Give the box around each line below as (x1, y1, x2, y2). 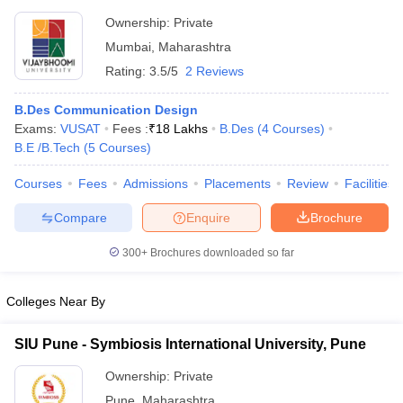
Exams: (14, 121, 60, 136)
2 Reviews (185, 64, 244, 78)
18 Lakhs (156, 121, 208, 136)
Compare (53, 210, 107, 225)
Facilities (345, 176, 394, 191)
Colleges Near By (6, 294, 105, 309)
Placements (204, 176, 271, 191)
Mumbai (105, 40, 151, 54)
